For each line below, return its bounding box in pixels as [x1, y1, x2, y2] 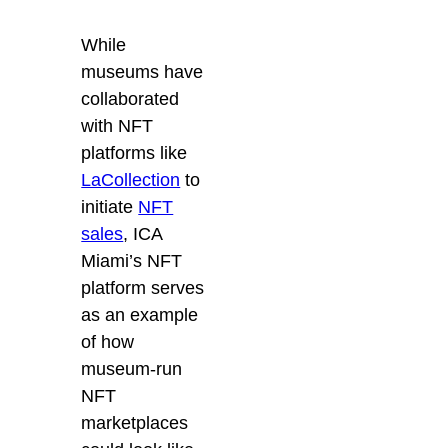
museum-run [81, 359, 183, 380]
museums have [81, 62, 204, 83]
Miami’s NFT [81, 251, 183, 272]
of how [81, 332, 135, 353]
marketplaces [81, 413, 189, 434]
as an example [81, 305, 199, 326]
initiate [81, 197, 139, 218]
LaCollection [81, 170, 181, 191]
